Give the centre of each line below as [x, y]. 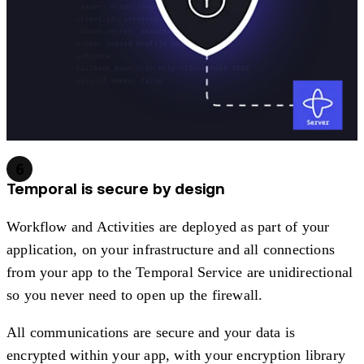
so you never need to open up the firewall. [135, 295]
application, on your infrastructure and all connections [171, 249]
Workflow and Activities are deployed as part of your [168, 226]
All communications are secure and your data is [151, 332]
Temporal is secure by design [115, 190]
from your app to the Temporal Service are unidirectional [180, 272]
